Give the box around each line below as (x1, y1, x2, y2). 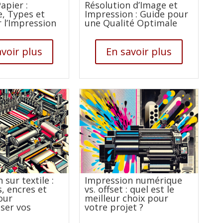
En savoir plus (106, 44, 172, 58)
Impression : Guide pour (84, 7, 188, 20)
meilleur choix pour (84, 192, 168, 204)
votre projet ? (84, 201, 143, 213)
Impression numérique (84, 174, 182, 186)
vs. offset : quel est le (84, 183, 174, 195)
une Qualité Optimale (84, 16, 177, 29)
